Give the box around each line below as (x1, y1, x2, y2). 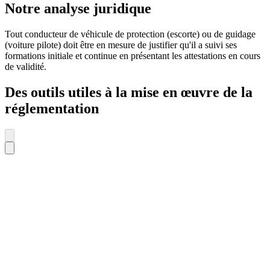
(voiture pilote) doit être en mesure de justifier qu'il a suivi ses (5, 40, 237, 51)
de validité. (5, 61, 46, 72)
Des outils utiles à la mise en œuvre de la (5, 84, 253, 101)
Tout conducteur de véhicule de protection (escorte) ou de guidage (5, 29, 256, 40)
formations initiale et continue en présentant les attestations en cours (5, 51, 260, 61)
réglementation (5, 101, 99, 117)
